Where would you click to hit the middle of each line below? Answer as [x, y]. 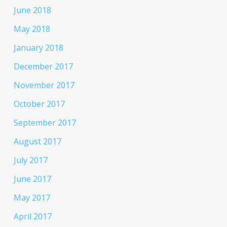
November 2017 [44, 85]
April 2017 [32, 217]
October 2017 [39, 104]
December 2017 [43, 67]
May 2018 [32, 29]
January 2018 [38, 48]
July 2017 [30, 160]
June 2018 [32, 10]
